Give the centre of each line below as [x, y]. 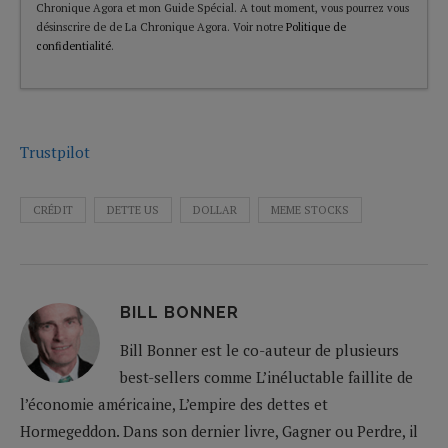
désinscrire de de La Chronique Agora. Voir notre [161, 26]
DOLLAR [215, 209]
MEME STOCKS [310, 209]
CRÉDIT [53, 209]
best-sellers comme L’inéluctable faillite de [266, 376]
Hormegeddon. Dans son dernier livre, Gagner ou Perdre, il [219, 430]
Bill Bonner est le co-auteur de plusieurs [259, 349]
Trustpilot [55, 151]
